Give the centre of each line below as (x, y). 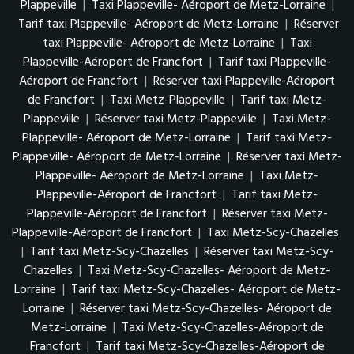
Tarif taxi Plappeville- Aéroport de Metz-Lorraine (149, 24)
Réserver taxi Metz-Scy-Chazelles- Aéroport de (205, 309)
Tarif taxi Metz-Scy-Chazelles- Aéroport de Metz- (205, 290)
